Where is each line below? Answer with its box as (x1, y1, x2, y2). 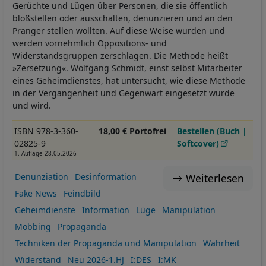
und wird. (12, 99, 53, 111)
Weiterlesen (185, 170, 244, 185)
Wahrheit (202, 237, 240, 249)
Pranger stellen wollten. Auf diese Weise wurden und (12, 24, 225, 36)
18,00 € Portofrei (98, 125, 166, 137)
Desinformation (74, 171, 137, 183)
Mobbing (14, 221, 51, 233)
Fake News (14, 188, 57, 199)
